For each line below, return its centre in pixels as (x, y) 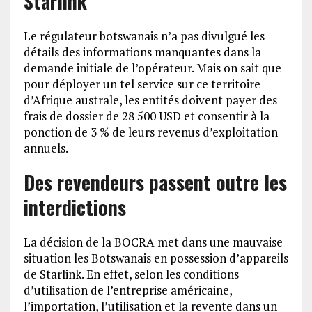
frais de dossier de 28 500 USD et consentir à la (146, 116)
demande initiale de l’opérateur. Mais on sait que (152, 68)
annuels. (46, 148)
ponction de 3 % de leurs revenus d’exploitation (150, 132)
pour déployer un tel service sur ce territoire (142, 84)
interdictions (75, 207)
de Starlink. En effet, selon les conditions (131, 274)
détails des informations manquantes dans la (142, 52)
